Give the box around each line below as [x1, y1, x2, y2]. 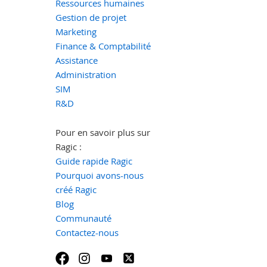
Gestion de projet [55, 11, 126, 23]
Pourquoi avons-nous [55, 169, 144, 181]
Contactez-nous [55, 226, 119, 238]
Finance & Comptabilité [55, 39, 151, 52]
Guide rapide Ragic [55, 154, 132, 167]
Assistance [55, 54, 98, 66]
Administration [55, 68, 116, 80]
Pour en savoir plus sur [55, 126, 150, 138]
